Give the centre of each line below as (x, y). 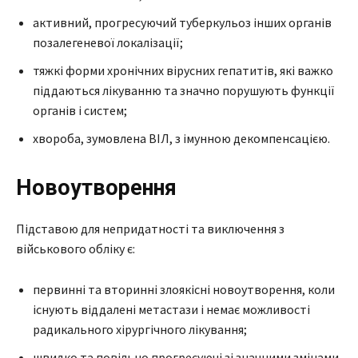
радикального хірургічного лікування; (140, 329)
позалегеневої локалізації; (108, 42)
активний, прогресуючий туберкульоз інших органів (182, 22)
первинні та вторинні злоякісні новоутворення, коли (184, 289)
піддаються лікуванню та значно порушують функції (184, 90)
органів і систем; (80, 110)
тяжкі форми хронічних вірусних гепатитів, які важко (183, 70)
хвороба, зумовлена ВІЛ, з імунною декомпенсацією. (181, 138)
